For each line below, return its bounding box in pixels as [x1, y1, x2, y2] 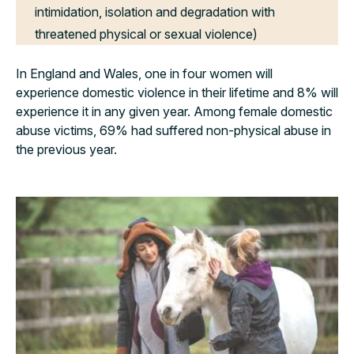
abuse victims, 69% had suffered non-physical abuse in [16, 122, 331, 138]
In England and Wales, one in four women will [16, 66, 273, 81]
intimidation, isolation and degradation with [35, 4, 275, 20]
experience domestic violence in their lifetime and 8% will [16, 85, 338, 100]
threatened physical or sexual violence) [35, 26, 258, 42]
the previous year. [16, 141, 117, 157]
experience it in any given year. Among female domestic [16, 104, 333, 119]
